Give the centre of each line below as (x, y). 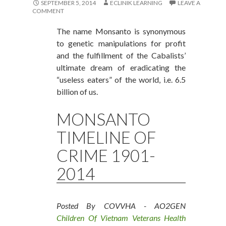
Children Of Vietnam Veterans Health (121, 218)
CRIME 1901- (106, 155)
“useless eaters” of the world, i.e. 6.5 (121, 79)
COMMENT (48, 11)
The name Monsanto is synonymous (121, 31)
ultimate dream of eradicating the (121, 67)
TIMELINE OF (106, 137)
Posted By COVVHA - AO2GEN (121, 206)
